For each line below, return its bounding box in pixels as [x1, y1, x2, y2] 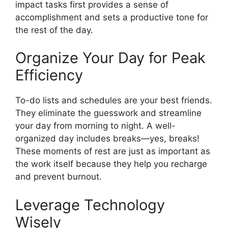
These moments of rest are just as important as [15, 146, 210, 156]
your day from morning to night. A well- [15, 121, 176, 131]
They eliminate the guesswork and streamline [15, 108, 202, 118]
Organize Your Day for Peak [15, 49, 206, 67]
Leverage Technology [15, 195, 165, 214]
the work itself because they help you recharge [15, 159, 207, 169]
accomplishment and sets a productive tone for [15, 12, 208, 22]
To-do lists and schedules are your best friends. [15, 95, 212, 105]
